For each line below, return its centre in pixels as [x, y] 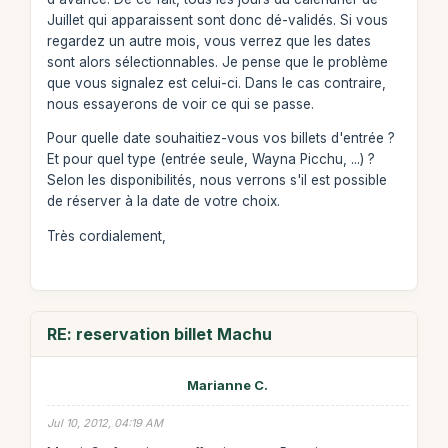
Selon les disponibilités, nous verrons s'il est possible [216, 180]
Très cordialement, [106, 235]
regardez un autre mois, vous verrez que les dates [208, 40]
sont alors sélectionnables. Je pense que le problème [217, 61]
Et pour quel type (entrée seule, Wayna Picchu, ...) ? [210, 159]
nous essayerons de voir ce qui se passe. [180, 103]
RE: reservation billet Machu [159, 333]
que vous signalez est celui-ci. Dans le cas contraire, [216, 82]
